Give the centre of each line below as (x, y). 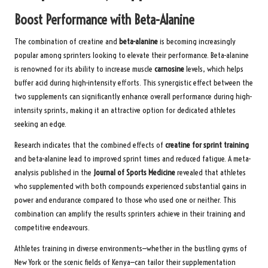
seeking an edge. (40, 124)
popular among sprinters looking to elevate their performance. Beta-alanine (132, 56)
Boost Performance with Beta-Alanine (104, 20)
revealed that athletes (211, 173)
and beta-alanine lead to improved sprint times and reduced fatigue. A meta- (133, 159)
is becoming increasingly (197, 42)
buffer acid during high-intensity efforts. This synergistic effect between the (134, 83)
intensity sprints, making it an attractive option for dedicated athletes (125, 111)
